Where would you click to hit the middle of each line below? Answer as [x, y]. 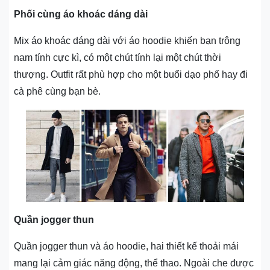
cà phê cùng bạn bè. [57, 91]
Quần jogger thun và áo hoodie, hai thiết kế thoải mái [126, 246]
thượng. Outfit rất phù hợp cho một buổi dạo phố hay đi [131, 74]
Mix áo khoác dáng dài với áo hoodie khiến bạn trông [127, 40]
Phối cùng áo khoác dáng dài [81, 14]
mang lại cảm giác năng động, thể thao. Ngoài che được [134, 263]
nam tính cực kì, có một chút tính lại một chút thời [118, 57]
